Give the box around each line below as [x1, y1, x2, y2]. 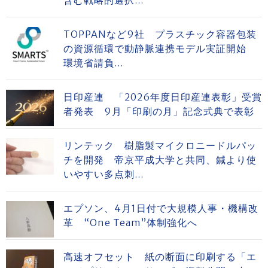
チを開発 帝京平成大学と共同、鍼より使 [63, 153, 257, 166]
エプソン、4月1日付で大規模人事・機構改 [63, 202, 258, 214]
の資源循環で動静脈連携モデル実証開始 [63, 42, 257, 54]
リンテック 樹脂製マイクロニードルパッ [63, 139, 257, 151]
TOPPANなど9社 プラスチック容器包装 [63, 28, 257, 40]
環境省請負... [63, 56, 123, 69]
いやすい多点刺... [63, 167, 144, 180]
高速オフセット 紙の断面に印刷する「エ [63, 250, 257, 263]
